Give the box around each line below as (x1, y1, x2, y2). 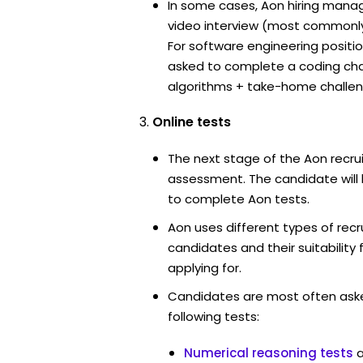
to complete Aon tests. (168, 190, 310, 207)
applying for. (168, 258, 241, 276)
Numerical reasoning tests (184, 344, 353, 361)
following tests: (168, 307, 259, 325)
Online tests (152, 112, 231, 131)
